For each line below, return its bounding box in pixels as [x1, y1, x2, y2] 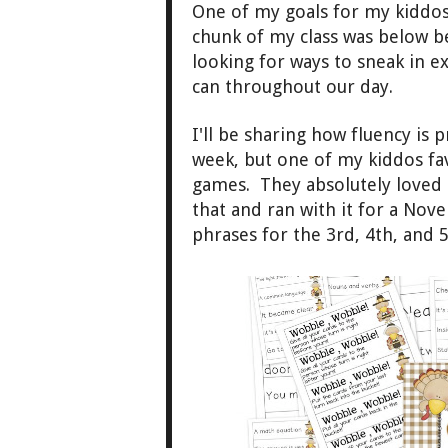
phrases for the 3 [192, 224, 336, 246]
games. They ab [192, 174, 326, 196]
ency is [373, 124, 434, 146]
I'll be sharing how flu [192, 124, 373, 146]
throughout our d [225, 76, 371, 98]
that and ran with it [192, 199, 353, 221]
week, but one [192, 149, 309, 171]
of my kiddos [309, 149, 428, 171]
